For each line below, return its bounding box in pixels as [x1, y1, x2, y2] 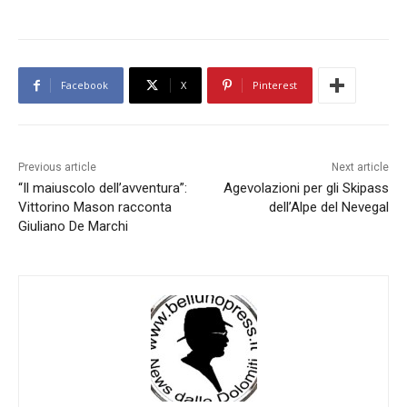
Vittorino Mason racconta [18, 199, 172, 216]
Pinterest [253, 78, 297, 93]
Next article [331, 161, 389, 174]
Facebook [61, 78, 108, 93]
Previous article [18, 161, 96, 174]
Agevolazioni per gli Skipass [223, 180, 389, 197]
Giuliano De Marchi [18, 218, 128, 235]
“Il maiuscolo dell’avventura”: [18, 180, 187, 197]
